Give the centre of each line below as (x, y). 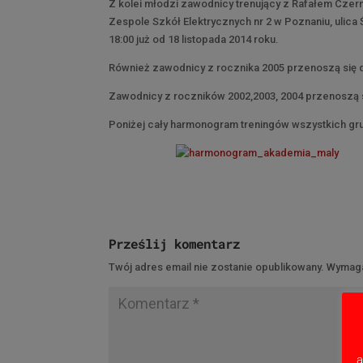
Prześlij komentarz (175, 243)
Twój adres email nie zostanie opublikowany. (217, 267)
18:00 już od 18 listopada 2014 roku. (194, 39)
